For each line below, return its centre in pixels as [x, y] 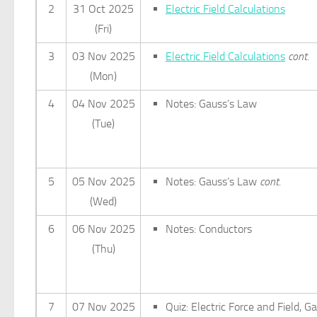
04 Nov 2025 [103, 104]
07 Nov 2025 [103, 307]
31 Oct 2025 [103, 9]
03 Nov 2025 [103, 56]
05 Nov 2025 [103, 181]
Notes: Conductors [209, 229]
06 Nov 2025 [103, 229]
